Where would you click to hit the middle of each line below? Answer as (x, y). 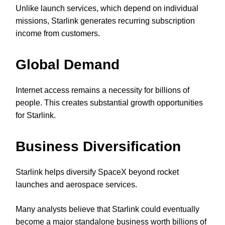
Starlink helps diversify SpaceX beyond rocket (97, 172)
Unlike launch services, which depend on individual (107, 9)
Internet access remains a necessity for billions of (102, 90)
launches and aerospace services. (76, 185)
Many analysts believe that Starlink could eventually (107, 209)
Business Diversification (98, 147)
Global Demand (68, 65)
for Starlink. (36, 116)
